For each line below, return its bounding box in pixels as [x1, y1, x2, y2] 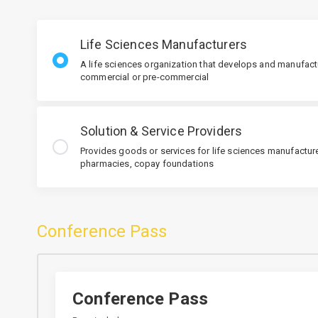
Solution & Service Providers [80, 124, 243, 138]
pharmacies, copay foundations [80, 158, 214, 169]
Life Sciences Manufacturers [80, 37, 248, 52]
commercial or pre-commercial [80, 72, 209, 82]
